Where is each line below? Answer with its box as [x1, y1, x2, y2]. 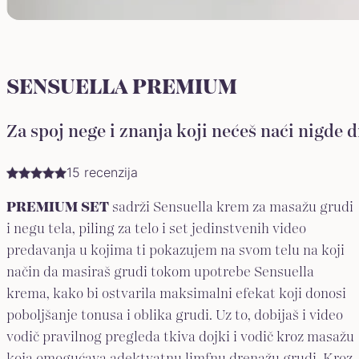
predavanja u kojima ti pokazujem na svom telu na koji [6, 244, 345, 259]
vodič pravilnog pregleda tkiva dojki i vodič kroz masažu [6, 330, 354, 345]
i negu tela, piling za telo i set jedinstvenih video [6, 222, 306, 237]
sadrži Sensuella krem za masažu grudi [109, 200, 353, 216]
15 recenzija [67, 164, 138, 181]
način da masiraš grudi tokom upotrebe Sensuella [6, 265, 314, 280]
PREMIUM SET [6, 199, 109, 216]
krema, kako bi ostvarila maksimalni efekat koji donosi [6, 287, 346, 302]
